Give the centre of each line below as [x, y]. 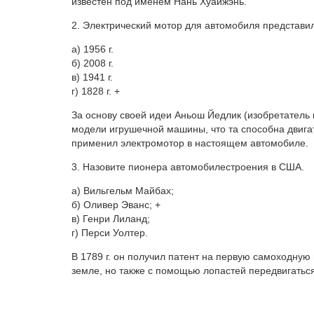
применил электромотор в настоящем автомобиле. [190, 143]
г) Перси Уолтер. [110, 233]
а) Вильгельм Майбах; [123, 191]
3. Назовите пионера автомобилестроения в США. [188, 167]
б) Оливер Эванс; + [116, 205]
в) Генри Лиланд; [111, 219]
